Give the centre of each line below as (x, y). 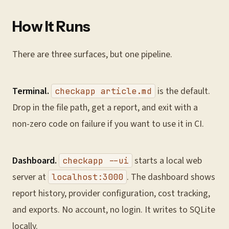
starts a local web (167, 161)
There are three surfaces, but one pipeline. (92, 54)
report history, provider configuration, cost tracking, (111, 193)
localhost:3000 (87, 177)
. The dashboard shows (171, 177)
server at (30, 177)
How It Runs (51, 27)
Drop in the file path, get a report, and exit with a (105, 108)
